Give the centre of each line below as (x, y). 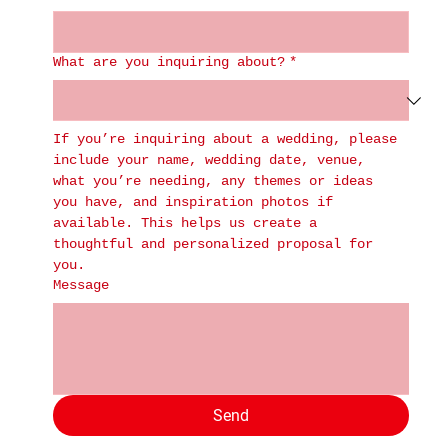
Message (80, 285)
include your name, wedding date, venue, (208, 160)
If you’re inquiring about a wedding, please (224, 139)
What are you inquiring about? (168, 62)
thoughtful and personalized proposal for (212, 244)
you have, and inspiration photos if (192, 202)
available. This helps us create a (184, 223)
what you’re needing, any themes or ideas (212, 181)
